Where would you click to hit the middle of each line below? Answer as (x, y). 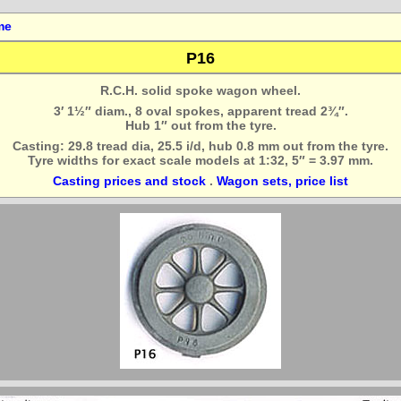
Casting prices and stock (129, 181)
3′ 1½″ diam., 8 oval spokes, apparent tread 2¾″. (200, 111)
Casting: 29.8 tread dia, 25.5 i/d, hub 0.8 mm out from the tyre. (200, 146)
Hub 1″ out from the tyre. (200, 125)
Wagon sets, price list (282, 181)
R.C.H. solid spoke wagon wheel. (200, 90)
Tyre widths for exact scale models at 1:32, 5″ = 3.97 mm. (200, 160)
